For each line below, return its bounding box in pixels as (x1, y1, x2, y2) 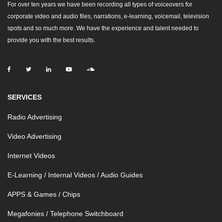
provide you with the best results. (7, 37, 95, 44)
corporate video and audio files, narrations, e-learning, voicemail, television (7, 13, 209, 20)
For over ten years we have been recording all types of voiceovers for (7, 1, 192, 8)
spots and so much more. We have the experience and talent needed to (7, 25, 199, 32)
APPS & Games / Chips (7, 190, 80, 198)
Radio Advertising (7, 113, 62, 121)
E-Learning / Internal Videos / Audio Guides (7, 171, 143, 179)
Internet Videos (7, 152, 55, 160)
